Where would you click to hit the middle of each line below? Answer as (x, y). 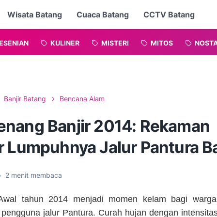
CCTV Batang (169, 15)
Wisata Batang (34, 15)
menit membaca (36, 175)
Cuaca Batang (102, 15)
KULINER (65, 43)
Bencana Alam (82, 99)
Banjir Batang (25, 99)
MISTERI (115, 43)
